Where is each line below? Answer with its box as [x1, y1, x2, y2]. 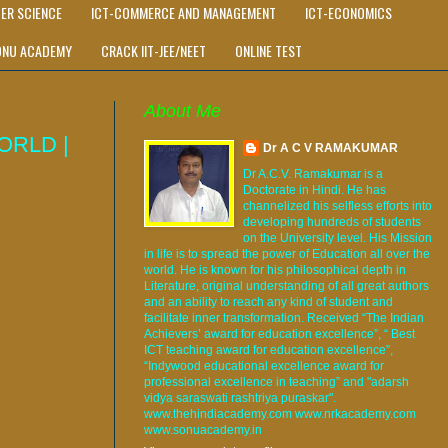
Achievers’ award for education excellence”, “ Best [144, 326, 415, 341]
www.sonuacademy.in [144, 422, 262, 437]
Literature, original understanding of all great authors [144, 278, 429, 293]
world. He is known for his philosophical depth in [144, 262, 406, 277]
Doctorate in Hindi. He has [243, 182, 386, 197]
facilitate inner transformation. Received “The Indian [144, 310, 424, 325]
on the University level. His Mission [243, 230, 432, 245]
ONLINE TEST [235, 40, 302, 62]
